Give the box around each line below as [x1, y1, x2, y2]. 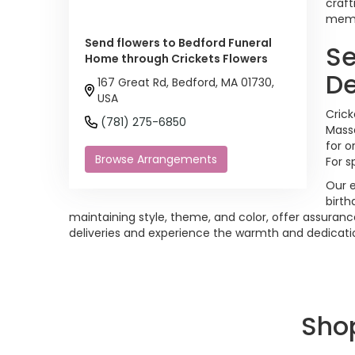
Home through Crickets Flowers [85, 50, 268, 67]
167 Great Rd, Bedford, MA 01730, [97, 74, 274, 90]
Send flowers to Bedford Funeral [85, 34, 272, 51]
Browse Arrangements [95, 151, 217, 167]
